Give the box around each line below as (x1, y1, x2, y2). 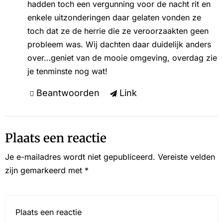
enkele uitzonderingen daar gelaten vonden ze (27, 12, 201, 22)
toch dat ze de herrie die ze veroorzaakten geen (27, 25, 209, 36)
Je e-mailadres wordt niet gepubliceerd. (5, 151, 155, 162)
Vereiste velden (158, 151, 215, 162)
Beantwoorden (36, 87, 100, 98)
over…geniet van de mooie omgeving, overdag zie (27, 52, 217, 63)
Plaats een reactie (5, 130, 107, 146)
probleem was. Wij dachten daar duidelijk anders (27, 39, 211, 49)
